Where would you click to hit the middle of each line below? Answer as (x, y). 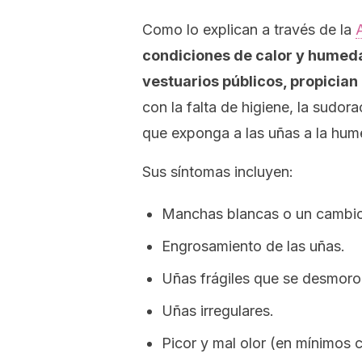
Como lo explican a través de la (249, 29)
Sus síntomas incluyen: (218, 172)
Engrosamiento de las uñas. (253, 246)
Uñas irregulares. (218, 311)
